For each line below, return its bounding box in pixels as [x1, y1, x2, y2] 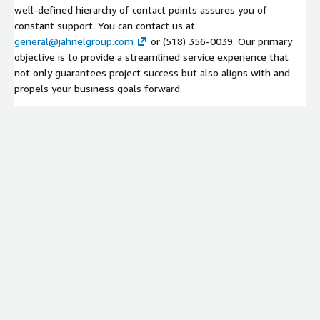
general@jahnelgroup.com [14, 34, 134, 47]
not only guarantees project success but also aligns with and [14, 66, 290, 79]
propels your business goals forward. [14, 81, 182, 94]
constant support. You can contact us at [14, 19, 195, 31]
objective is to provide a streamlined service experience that [14, 50, 289, 63]
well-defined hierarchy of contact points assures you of [14, 3, 267, 16]
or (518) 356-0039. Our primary [148, 34, 292, 47]
